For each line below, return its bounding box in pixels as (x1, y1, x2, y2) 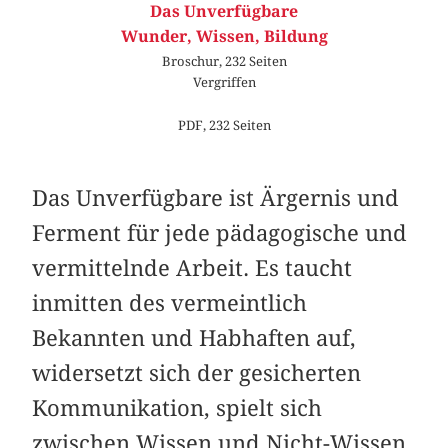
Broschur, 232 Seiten (161, 52, 287, 69)
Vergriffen (192, 73, 256, 90)
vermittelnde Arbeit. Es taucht (32, 254, 353, 281)
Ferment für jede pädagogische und (32, 219, 408, 246)
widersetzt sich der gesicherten (32, 359, 362, 386)
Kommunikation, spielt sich (32, 394, 323, 421)
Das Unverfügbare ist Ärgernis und (32, 184, 400, 211)
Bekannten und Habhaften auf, (32, 324, 357, 351)
